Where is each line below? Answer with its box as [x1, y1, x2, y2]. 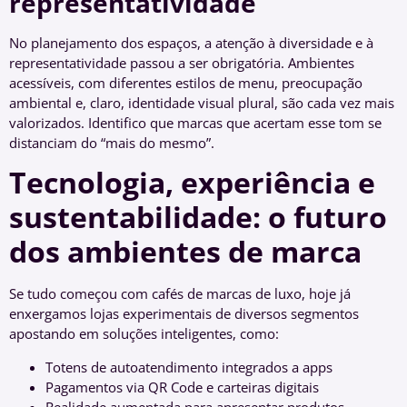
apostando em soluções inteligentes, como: [9, 324, 279, 343]
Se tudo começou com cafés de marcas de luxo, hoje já [9, 284, 351, 303]
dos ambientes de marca [9, 232, 362, 272]
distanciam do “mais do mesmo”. [9, 134, 214, 153]
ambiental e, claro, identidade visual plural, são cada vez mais [9, 94, 394, 113]
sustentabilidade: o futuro [9, 197, 387, 237]
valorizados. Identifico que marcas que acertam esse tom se [9, 114, 382, 133]
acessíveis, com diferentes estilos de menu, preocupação [9, 74, 362, 93]
